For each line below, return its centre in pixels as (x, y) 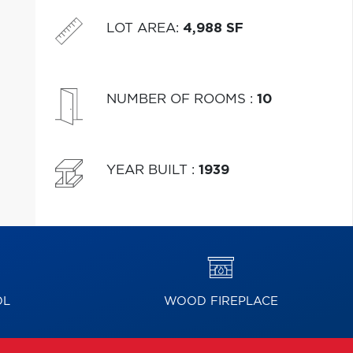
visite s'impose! (93, 17)
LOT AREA (141, 28)
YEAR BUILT (149, 170)
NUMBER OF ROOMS (178, 99)
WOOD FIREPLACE (221, 301)
